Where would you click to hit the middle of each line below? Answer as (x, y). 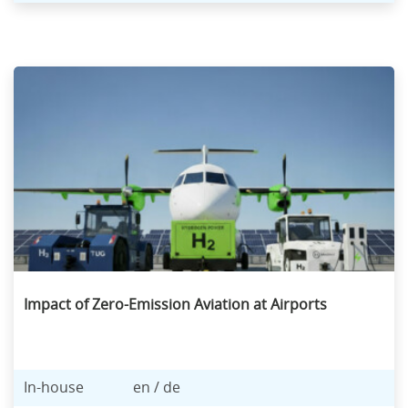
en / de (157, 388)
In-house (54, 388)
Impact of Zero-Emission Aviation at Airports (175, 305)
